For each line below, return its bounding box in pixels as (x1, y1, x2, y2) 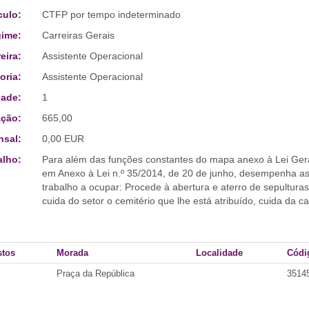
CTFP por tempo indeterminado (41, 9, 181, 20)
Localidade (196, 248, 243, 258)
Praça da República (57, 268, 134, 279)
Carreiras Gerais (41, 30, 114, 41)
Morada (57, 248, 88, 258)
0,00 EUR (41, 133, 84, 144)
